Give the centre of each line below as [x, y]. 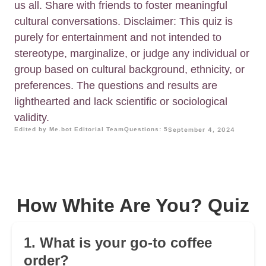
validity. [32, 118]
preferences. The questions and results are [116, 86]
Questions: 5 [146, 129]
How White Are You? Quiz [133, 206]
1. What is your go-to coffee [118, 243]
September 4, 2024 [202, 130]
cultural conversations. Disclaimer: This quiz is [123, 22]
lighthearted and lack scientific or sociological [121, 102]
